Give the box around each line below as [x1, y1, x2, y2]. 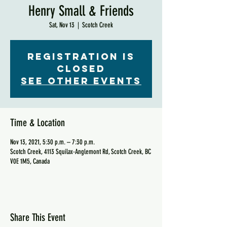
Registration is [27, 51, 135, 62]
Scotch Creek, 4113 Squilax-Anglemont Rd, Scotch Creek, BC [10, 147, 151, 156]
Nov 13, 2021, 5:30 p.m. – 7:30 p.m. [10, 138, 95, 146]
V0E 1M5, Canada [10, 157, 50, 166]
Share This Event [10, 211, 65, 223]
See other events [21, 75, 141, 87]
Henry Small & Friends [28, 3, 134, 19]
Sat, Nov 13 [49, 21, 74, 29]
